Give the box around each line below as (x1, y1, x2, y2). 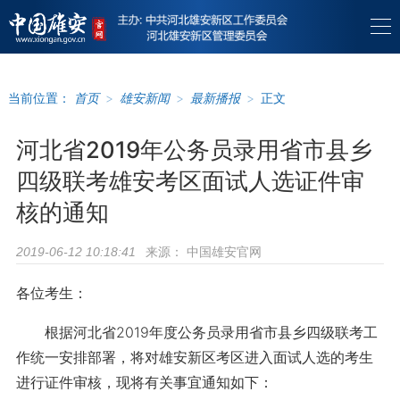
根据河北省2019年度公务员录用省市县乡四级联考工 (15, 323, 378, 341)
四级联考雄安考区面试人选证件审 (15, 167, 364, 195)
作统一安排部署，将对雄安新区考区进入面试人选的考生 (15, 348, 373, 366)
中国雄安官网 (182, 244, 262, 259)
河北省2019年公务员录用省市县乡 (15, 136, 372, 163)
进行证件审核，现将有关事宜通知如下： (15, 373, 273, 391)
